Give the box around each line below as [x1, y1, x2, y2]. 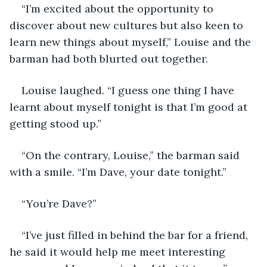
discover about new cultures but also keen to [10, 18, 246, 32]
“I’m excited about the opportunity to [21, 1, 216, 15]
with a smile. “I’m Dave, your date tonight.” [10, 164, 226, 179]
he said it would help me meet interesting [10, 244, 228, 259]
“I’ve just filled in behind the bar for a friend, [21, 228, 251, 242]
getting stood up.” [10, 116, 101, 131]
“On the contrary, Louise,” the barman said [21, 148, 243, 162]
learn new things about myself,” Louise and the [10, 35, 254, 49]
